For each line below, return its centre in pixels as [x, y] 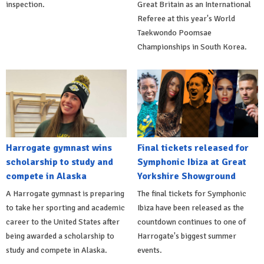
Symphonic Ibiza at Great [192, 162]
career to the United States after [63, 222]
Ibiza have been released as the [190, 208]
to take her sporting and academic [65, 208]
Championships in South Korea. [192, 47]
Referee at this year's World [186, 18]
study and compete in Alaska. [57, 250]
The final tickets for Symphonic [192, 194]
